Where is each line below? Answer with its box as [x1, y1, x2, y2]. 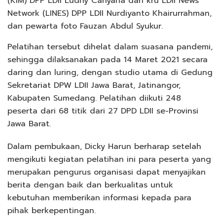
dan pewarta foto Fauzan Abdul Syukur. [7, 20, 163, 33]
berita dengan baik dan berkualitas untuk [7, 179, 173, 191]
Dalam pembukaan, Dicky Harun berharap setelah [7, 141, 201, 153]
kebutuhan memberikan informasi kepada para [7, 192, 191, 204]
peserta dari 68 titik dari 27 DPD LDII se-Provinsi [7, 105, 198, 117]
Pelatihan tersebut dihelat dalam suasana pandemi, [7, 41, 213, 53]
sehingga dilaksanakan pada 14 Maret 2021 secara [7, 54, 208, 66]
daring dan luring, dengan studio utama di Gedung [7, 67, 213, 79]
